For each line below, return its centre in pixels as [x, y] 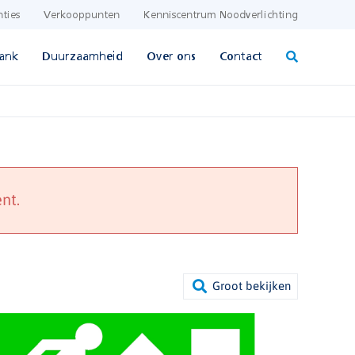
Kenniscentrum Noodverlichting [221, 15]
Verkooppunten [82, 15]
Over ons [171, 57]
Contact [241, 57]
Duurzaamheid [82, 57]
